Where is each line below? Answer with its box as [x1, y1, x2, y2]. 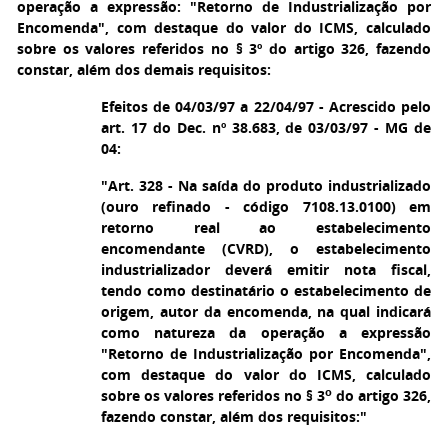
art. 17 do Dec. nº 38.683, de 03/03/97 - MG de [101, 118, 431, 137]
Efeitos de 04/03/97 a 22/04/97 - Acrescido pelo [101, 97, 431, 116]
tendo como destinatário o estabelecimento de [101, 281, 431, 300]
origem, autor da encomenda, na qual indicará [101, 302, 431, 321]
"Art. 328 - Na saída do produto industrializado [101, 176, 431, 195]
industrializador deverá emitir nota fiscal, [101, 260, 431, 279]
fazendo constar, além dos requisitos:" [101, 407, 367, 426]
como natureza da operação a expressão [101, 323, 431, 342]
